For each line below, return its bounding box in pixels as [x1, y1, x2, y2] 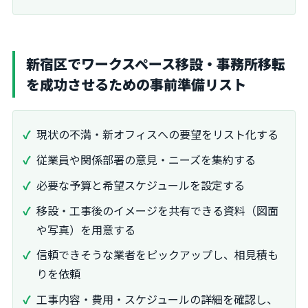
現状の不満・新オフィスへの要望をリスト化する [36, 126, 278, 143]
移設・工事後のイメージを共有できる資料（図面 [36, 201, 278, 219]
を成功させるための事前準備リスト [26, 74, 246, 95]
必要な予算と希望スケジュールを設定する [36, 176, 245, 193]
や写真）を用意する [36, 221, 135, 238]
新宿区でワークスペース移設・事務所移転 [26, 54, 285, 74]
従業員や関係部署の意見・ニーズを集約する [36, 151, 256, 168]
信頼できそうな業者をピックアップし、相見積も [36, 246, 278, 263]
